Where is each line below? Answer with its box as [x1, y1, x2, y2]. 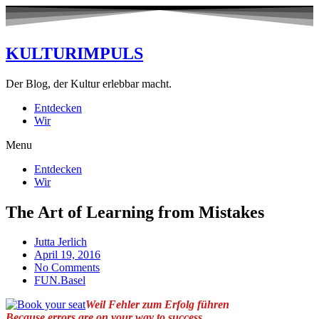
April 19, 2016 [34, 249, 100, 261]
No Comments [34, 261, 100, 274]
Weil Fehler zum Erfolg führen [85, 298, 229, 311]
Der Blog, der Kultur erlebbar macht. [6, 77, 172, 90]
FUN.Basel [34, 274, 85, 287]
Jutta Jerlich [34, 236, 87, 249]
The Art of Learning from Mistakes [6, 202, 264, 221]
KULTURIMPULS [6, 43, 143, 63]
